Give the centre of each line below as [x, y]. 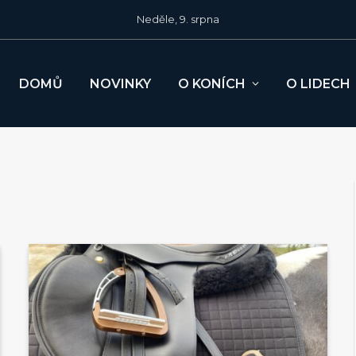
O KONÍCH [212, 83]
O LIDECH [318, 83]
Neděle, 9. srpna [178, 19]
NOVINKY [120, 83]
